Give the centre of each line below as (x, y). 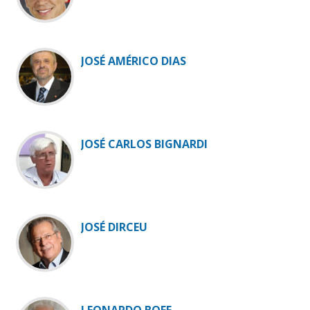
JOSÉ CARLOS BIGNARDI (144, 144)
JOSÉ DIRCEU (114, 227)
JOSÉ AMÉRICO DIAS (134, 61)
